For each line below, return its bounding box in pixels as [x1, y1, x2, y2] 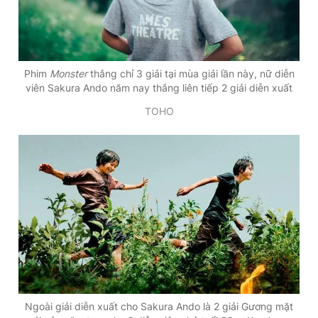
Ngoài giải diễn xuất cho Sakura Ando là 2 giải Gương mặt [25, 300, 293, 313]
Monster [49, 67, 87, 79]
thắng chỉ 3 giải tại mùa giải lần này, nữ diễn [87, 67, 295, 79]
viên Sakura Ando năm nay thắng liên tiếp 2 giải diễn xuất [26, 81, 292, 94]
